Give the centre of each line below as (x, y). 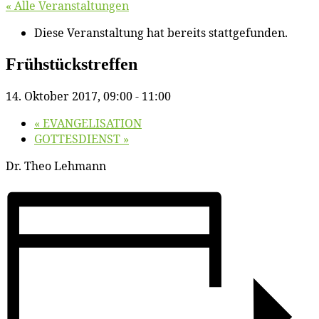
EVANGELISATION (91, 123)
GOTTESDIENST (79, 138)
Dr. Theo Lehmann (56, 166)
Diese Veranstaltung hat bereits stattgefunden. (161, 33)
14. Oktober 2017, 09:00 (69, 96)
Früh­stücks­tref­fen (72, 64)
